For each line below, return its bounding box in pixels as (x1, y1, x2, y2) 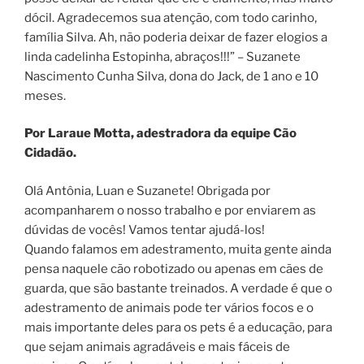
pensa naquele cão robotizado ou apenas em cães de (24, 261, 323, 276)
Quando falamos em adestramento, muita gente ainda (24, 241, 331, 257)
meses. (24, 88, 66, 103)
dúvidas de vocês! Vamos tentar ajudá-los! (24, 222, 265, 237)
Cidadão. (24, 145, 76, 160)
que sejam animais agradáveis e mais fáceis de (24, 339, 290, 354)
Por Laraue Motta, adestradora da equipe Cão (24, 126, 297, 141)
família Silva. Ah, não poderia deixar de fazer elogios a (24, 29, 327, 45)
